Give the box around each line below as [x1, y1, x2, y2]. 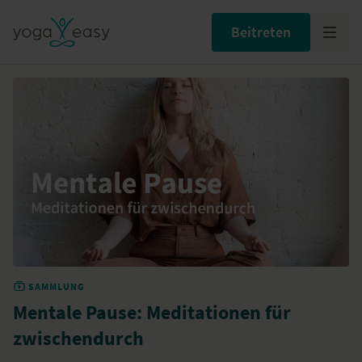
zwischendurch [13, 325, 144, 351]
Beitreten [231, 22, 291, 41]
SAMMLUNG [26, 280, 85, 293]
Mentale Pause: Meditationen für [13, 299, 291, 325]
